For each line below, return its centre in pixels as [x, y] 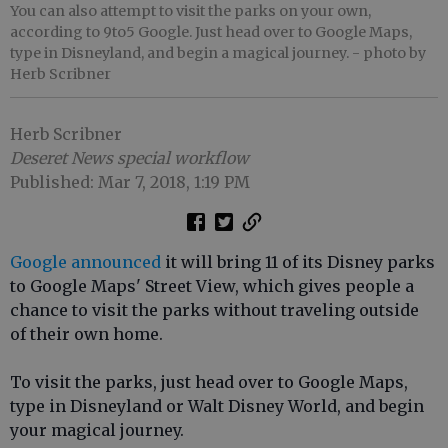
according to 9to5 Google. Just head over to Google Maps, [211, 32]
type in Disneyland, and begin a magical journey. [181, 53]
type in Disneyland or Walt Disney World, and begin [217, 406]
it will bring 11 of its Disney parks [298, 262]
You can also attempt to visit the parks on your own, [190, 11]
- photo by [389, 53]
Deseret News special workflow [129, 158]
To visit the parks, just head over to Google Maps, [209, 382]
